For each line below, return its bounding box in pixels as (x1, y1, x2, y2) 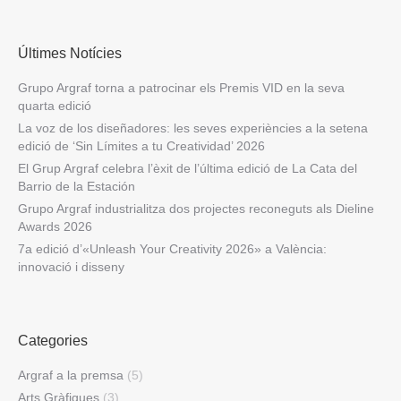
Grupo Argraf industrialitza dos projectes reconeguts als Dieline (18, 201, 374, 217)
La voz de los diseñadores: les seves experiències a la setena (18, 121, 368, 136)
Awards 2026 (18, 219, 92, 235)
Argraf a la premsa (18, 368, 124, 383)
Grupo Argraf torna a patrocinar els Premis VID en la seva (18, 81, 345, 96)
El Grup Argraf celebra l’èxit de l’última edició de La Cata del (18, 161, 357, 176)
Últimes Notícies (18, 46, 122, 62)
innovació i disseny (18, 260, 124, 275)
